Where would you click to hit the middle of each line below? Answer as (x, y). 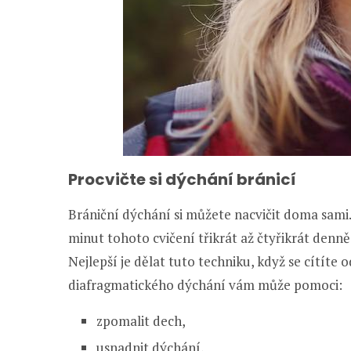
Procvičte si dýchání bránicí (182, 179)
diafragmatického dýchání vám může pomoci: (205, 285)
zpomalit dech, (141, 321)
